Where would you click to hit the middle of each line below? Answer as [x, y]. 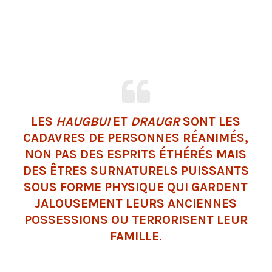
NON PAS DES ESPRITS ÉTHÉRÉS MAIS [136, 154]
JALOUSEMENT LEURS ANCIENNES [136, 203]
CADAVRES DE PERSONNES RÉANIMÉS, [136, 138]
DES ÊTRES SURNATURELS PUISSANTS [136, 170]
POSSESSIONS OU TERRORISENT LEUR [136, 219]
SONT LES [210, 121]
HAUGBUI [83, 121]
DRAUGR [155, 121]
